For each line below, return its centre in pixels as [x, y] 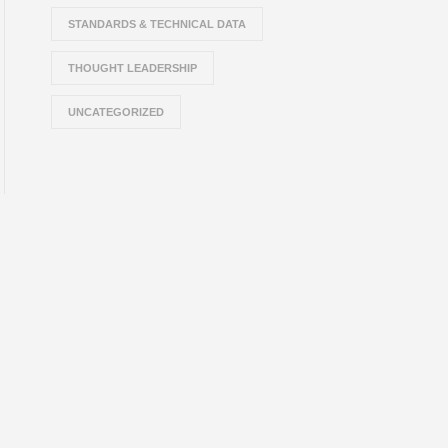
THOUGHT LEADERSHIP [133, 67]
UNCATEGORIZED [116, 111]
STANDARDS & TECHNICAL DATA [157, 23]
